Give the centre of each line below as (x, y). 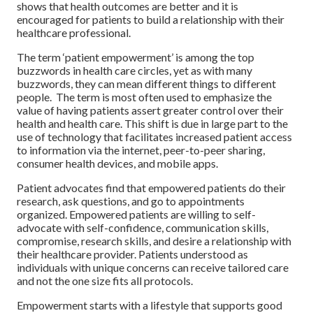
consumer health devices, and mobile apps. (117, 163)
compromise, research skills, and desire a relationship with (154, 240)
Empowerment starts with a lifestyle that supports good (150, 305)
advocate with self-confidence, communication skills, (143, 227)
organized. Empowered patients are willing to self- (136, 214)
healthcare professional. (74, 32)
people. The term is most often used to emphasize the (144, 96)
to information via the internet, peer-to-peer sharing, (141, 150)
